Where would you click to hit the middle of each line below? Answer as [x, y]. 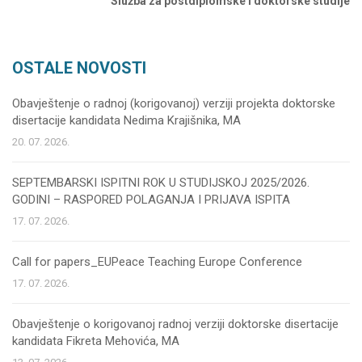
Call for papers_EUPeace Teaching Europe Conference [157, 262]
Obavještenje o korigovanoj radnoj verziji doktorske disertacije [175, 324]
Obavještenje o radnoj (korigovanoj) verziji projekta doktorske [174, 103]
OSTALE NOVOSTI [79, 68]
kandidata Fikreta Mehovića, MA [96, 341]
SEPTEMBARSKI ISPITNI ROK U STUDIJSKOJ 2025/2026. [161, 183]
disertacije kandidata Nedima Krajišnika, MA [126, 120]
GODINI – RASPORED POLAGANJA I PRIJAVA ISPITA [151, 200]
